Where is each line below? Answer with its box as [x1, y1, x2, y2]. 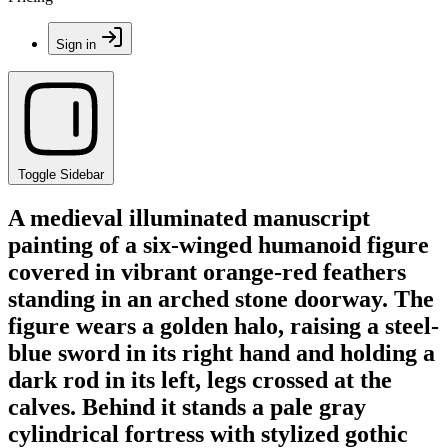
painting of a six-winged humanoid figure [8, 231, 429, 258]
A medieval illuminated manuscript [8, 204, 370, 231]
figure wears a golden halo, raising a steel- [8, 312, 439, 339]
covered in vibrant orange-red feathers [8, 258, 406, 285]
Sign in [56, 37, 96, 52]
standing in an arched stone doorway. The [8, 285, 434, 312]
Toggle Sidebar [18, 167, 104, 182]
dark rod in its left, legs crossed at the [8, 366, 392, 393]
